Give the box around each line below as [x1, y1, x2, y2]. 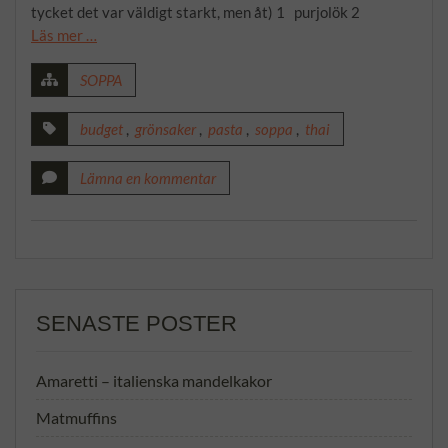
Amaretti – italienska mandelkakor [36, 371, 272, 390]
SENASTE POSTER [36, 311, 237, 336]
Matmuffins [36, 408, 117, 427]
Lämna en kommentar [80, 168, 216, 187]
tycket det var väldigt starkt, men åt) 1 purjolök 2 [31, 2, 366, 21]
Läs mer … [31, 25, 97, 44]
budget [80, 119, 123, 138]
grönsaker [135, 119, 196, 138]
